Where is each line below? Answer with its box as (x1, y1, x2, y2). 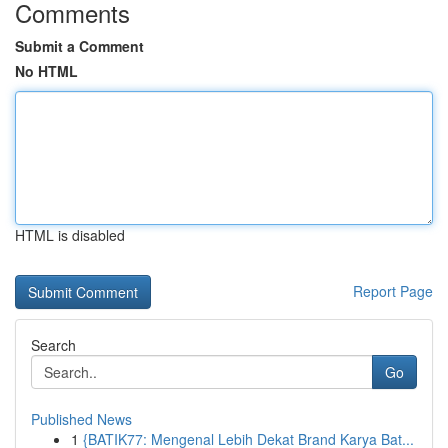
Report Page (353, 281, 433, 301)
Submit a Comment (15, 36, 144, 56)
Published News (31, 409, 132, 429)
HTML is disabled (15, 225, 125, 245)
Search (31, 335, 76, 355)
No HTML (15, 61, 78, 81)
